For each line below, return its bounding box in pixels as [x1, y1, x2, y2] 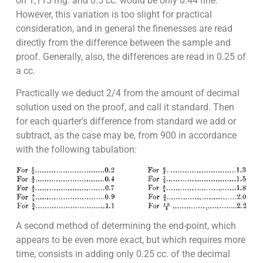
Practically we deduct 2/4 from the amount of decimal [15, 87, 240, 99]
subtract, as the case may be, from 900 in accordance [15, 130, 237, 141]
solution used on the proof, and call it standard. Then [15, 102, 234, 113]
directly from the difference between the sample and [15, 36, 231, 48]
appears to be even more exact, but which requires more [15, 234, 245, 245]
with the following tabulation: [15, 144, 137, 156]
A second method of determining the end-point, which [15, 220, 236, 231]
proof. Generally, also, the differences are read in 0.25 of [15, 50, 246, 62]
